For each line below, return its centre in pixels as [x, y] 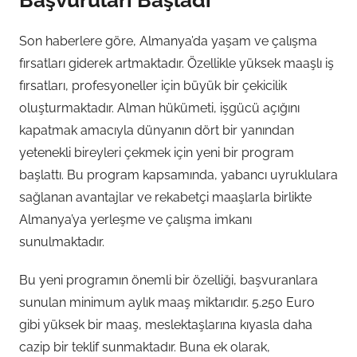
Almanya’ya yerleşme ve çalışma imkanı [135, 219]
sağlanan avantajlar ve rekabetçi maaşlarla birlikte [165, 197]
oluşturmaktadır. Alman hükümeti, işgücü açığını [159, 108]
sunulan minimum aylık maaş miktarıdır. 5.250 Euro [167, 302]
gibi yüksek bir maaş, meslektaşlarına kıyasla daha [166, 324]
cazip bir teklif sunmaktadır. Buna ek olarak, [145, 347]
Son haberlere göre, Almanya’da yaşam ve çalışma [168, 41]
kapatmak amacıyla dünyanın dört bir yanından [157, 130]
